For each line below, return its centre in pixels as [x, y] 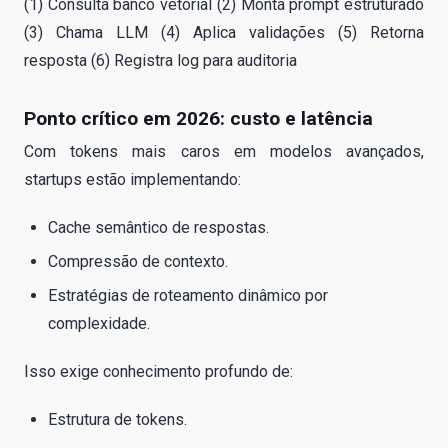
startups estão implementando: [132, 179]
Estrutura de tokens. [117, 420]
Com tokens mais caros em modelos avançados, [224, 151]
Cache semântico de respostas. [158, 227]
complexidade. [99, 324]
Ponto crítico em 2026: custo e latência [198, 118]
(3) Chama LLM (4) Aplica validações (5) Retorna [224, 32]
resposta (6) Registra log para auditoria [160, 60]
